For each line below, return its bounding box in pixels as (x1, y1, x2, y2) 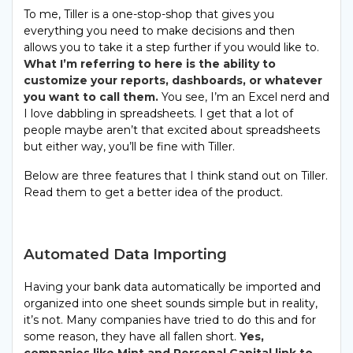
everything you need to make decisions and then (24, 24, 295, 39)
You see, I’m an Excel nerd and (158, 90, 329, 105)
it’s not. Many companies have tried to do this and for (24, 313, 316, 328)
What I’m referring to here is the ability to (24, 57, 276, 72)
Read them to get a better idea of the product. (24, 185, 283, 200)
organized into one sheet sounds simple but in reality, (24, 296, 318, 311)
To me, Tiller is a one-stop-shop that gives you (24, 7, 274, 22)
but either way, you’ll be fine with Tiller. (24, 139, 235, 154)
